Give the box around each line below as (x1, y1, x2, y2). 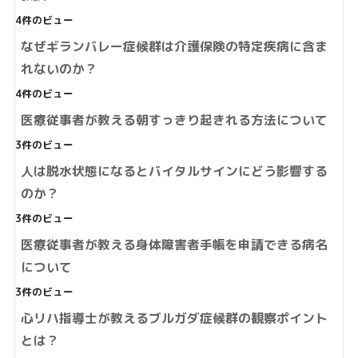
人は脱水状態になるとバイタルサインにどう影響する (20, 162, 328, 181)
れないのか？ (20, 60, 97, 78)
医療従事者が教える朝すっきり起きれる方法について (20, 111, 328, 129)
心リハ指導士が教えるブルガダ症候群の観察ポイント (20, 309, 328, 328)
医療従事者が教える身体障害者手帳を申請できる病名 (20, 236, 328, 254)
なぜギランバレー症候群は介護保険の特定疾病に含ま (20, 38, 328, 56)
